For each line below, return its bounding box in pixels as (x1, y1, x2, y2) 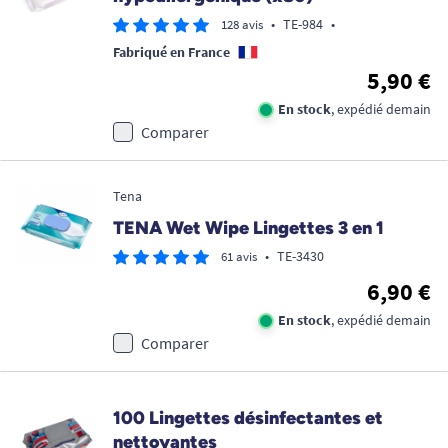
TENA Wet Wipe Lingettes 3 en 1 (113, 217, 384, 239)
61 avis (221, 248, 257, 265)
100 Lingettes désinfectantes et (113, 407, 383, 429)
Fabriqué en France (113, 43, 230, 61)
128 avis (221, 16, 263, 33)
